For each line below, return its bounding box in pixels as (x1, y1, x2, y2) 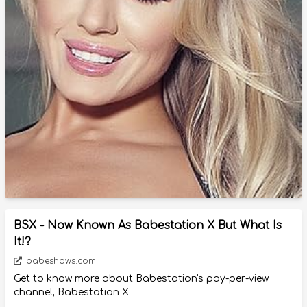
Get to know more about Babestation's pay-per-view (14, 273, 269, 284)
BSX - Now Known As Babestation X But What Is (14, 219, 282, 232)
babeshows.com (23, 256, 96, 266)
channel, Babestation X (14, 286, 129, 297)
